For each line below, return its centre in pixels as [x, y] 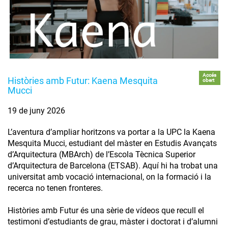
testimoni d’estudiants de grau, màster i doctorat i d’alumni [113, 221]
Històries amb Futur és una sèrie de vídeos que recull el [106, 210]
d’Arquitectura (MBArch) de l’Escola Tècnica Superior [102, 154]
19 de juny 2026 [36, 110]
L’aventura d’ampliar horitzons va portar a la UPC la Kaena [111, 132]
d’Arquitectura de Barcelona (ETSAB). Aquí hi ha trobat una [113, 165]
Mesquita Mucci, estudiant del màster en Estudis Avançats [112, 143]
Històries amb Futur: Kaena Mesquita [83, 80]
